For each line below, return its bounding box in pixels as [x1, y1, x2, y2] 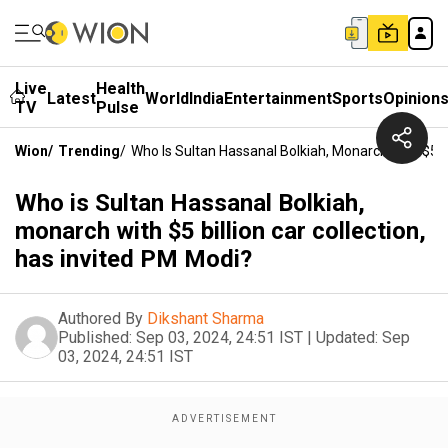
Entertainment [224, 88, 332, 108]
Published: [58, 328, 132, 347]
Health [96, 79, 145, 98]
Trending [58, 143, 120, 159]
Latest [47, 88, 96, 108]
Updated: [316, 328, 378, 347]
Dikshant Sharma [147, 309, 264, 328]
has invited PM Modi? [15, 245, 252, 273]
